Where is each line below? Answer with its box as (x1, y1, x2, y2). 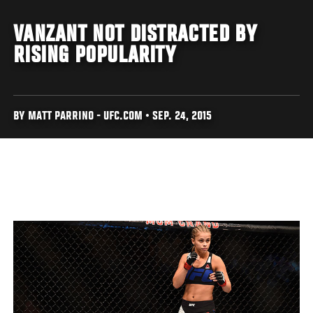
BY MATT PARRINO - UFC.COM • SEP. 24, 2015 (13, 110, 212, 123)
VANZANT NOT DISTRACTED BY (13, 22, 257, 48)
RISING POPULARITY (13, 43, 176, 69)
